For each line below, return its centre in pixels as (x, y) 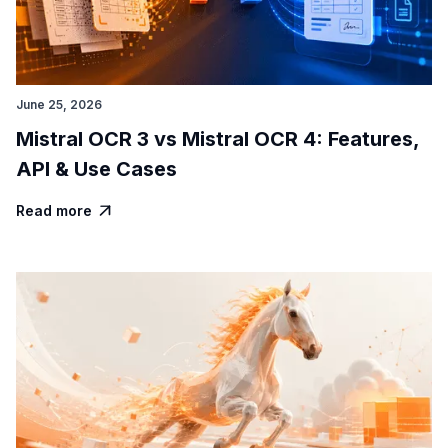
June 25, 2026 (59, 104)
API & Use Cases (96, 168)
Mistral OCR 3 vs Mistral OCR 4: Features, (217, 138)
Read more (54, 211)
